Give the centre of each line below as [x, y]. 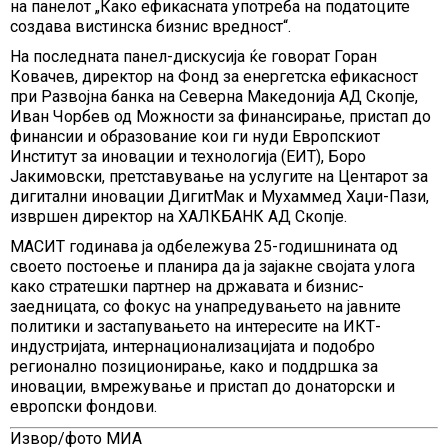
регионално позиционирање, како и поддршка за [194, 366]
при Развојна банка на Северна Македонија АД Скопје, [214, 96]
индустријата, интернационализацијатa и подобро [192, 346]
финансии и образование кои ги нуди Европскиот [195, 136]
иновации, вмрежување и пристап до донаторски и [202, 386]
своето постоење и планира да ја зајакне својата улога [212, 266]
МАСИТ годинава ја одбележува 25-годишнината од [204, 246]
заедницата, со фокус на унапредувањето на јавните [205, 306]
